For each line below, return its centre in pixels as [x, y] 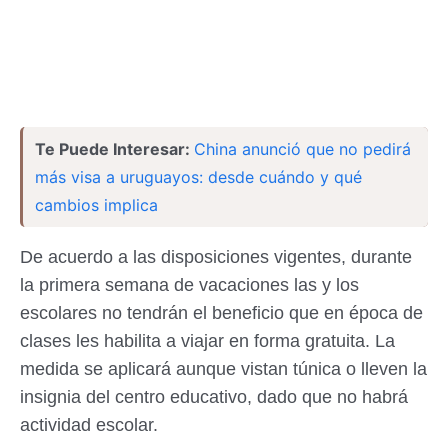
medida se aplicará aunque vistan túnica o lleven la [223, 369]
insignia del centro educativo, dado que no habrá [214, 397]
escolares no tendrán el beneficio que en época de [221, 313]
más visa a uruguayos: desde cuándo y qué [198, 177]
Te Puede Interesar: [114, 149]
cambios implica [96, 205]
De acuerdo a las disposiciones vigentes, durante [216, 257]
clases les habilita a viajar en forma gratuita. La [207, 341]
